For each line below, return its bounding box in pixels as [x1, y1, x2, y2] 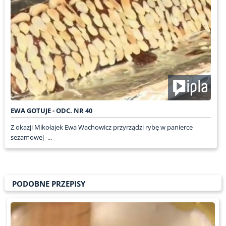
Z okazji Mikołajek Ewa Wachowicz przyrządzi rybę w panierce [10, 123, 193, 132]
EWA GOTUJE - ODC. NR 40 [10, 106, 92, 116]
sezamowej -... [10, 133, 52, 142]
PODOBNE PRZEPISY [12, 179, 85, 189]
